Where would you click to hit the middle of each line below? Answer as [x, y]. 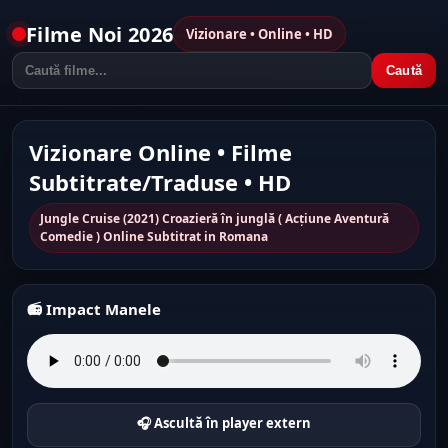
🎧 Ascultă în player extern [224, 423]
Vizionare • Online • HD [260, 34]
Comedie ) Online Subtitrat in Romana [154, 236]
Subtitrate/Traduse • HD [160, 182]
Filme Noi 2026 [100, 34]
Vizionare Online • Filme [160, 152]
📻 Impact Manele [94, 309]
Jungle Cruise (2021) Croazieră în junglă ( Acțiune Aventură [214, 218]
